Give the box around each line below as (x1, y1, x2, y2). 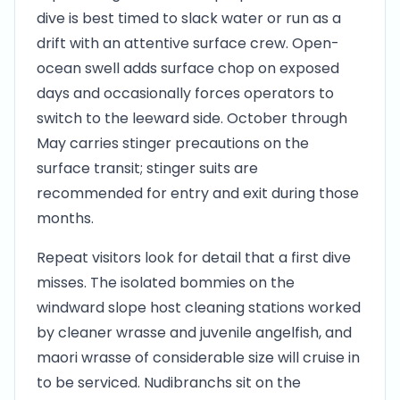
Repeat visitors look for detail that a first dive (37, 247, 351, 268)
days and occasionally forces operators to (37, 83, 334, 104)
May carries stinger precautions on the (37, 133, 309, 154)
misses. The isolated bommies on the (37, 272, 295, 293)
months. (37, 208, 94, 229)
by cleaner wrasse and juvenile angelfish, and (37, 322, 352, 343)
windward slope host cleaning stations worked (37, 297, 361, 318)
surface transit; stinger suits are (37, 158, 258, 179)
